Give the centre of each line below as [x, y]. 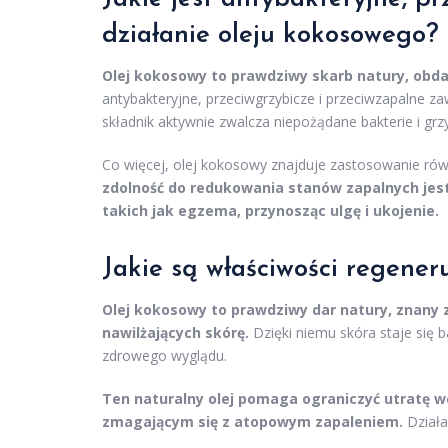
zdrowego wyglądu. [164, 355]
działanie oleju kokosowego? [270, 35]
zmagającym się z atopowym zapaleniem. [252, 421]
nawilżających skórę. [175, 332]
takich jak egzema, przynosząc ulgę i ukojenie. [270, 210]
